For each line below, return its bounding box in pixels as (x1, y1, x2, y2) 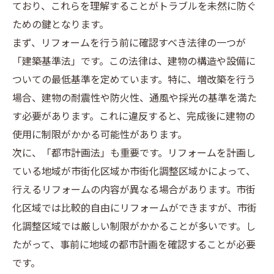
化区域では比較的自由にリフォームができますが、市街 (12, 201, 257, 217)
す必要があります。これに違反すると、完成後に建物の (12, 109, 255, 125)
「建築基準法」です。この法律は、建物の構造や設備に (12, 54, 256, 70)
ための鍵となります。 (12, 17, 109, 34)
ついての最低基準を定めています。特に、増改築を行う (12, 72, 256, 89)
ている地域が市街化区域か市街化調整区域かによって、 (12, 164, 256, 180)
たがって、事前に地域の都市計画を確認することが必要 (12, 237, 256, 254)
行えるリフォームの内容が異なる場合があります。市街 (12, 182, 256, 199)
